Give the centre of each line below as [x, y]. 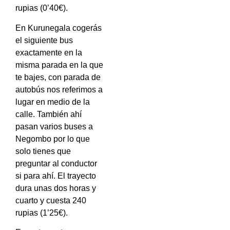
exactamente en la [49, 52]
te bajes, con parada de [58, 77]
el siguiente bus [44, 40]
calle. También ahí [49, 114]
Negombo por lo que [53, 139]
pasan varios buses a [54, 126]
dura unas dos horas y [56, 188]
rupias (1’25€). [42, 213]
